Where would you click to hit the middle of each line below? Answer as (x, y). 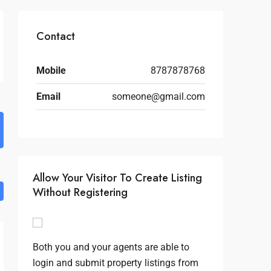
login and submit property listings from (116, 263)
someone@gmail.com (158, 97)
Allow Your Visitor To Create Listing (117, 178)
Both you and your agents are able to (111, 247)
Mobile (51, 71)
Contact (56, 37)
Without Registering (80, 193)
